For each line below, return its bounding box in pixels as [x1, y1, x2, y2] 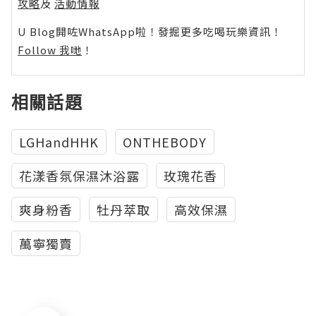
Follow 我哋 [18, 42, 82, 58]
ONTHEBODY [123, 133, 207, 152]
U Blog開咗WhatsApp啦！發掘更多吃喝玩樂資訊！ [18, 24, 282, 39]
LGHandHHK [19, 133, 99, 152]
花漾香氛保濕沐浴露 [19, 166, 140, 186]
